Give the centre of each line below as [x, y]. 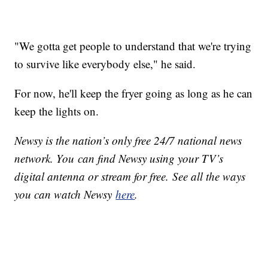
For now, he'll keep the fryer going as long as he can [134, 93]
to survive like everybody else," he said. [105, 64]
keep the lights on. [59, 111]
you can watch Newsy [65, 194]
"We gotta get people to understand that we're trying [133, 46]
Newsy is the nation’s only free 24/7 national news [128, 141]
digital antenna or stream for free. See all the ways [130, 176]
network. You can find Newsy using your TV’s [119, 159]
